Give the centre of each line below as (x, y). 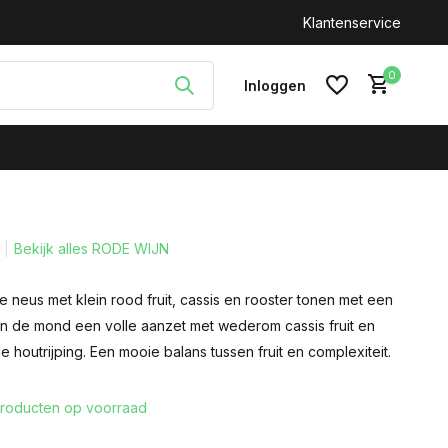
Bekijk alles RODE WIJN (91, 248)
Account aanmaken (292, 262)
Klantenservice (352, 22)
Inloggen (275, 85)
